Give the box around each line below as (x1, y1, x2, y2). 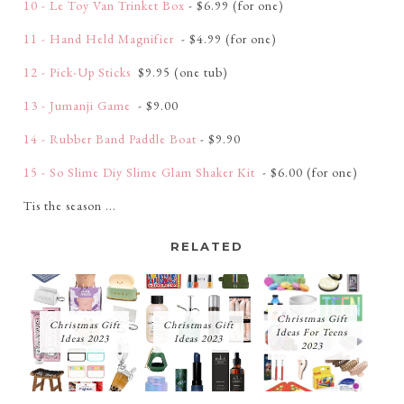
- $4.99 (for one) (177, 31, 277, 48)
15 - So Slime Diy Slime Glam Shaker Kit (23, 164, 259, 181)
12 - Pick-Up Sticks (23, 64, 134, 81)
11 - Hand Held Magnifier (23, 31, 178, 48)
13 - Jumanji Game (23, 97, 134, 115)
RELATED (170, 239, 243, 254)
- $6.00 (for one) (258, 164, 358, 181)
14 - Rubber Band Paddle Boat (23, 131, 197, 148)
